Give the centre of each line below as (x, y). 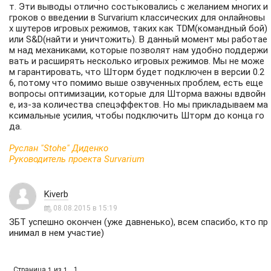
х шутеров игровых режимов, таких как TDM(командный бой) (138, 29)
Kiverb (56, 194)
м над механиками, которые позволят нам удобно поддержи (139, 51)
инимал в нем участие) (57, 233)
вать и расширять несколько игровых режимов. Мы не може (137, 61)
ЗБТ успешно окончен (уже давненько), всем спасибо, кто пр (139, 222)
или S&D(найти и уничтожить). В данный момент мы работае (138, 40)
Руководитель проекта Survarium (77, 159)
